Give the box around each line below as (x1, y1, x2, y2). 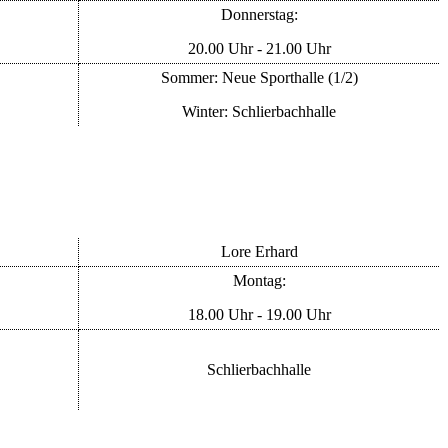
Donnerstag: (220, 5, 298, 23)
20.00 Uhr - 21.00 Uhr (187, 39, 331, 57)
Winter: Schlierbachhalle (182, 102, 336, 120)
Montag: (232, 272, 286, 290)
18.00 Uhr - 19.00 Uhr (187, 306, 331, 324)
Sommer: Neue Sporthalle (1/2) (160, 68, 358, 86)
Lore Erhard (220, 243, 298, 261)
